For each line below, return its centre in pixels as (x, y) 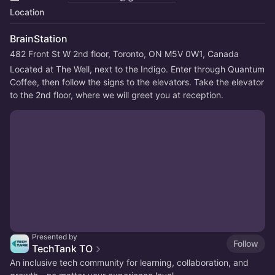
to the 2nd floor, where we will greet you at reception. (117, 95)
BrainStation (39, 38)
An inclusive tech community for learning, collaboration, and (129, 262)
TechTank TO (62, 248)
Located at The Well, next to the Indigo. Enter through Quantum (137, 69)
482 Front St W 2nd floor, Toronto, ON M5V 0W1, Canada (124, 53)
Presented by (55, 236)
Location (27, 12)
